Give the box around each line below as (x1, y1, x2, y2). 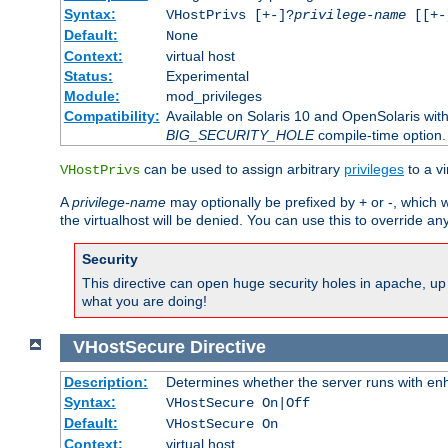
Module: (63, 88, 120, 105)
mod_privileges (165, 88, 262, 105)
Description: (63, 373, 148, 390)
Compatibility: (63, 108, 160, 125)
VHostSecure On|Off (165, 394, 310, 411)
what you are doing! (82, 293, 207, 310)
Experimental (165, 68, 249, 85)
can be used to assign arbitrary (140, 161, 344, 178)
